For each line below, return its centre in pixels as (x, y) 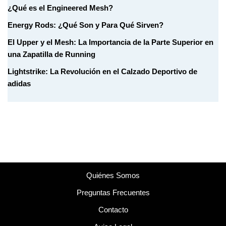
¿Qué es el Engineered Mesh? (60, 8)
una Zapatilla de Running (51, 54)
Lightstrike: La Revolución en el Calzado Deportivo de (102, 71)
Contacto (113, 210)
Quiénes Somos (113, 175)
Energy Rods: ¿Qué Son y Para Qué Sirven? (86, 25)
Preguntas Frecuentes (113, 192)
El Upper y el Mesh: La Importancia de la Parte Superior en (110, 42)
